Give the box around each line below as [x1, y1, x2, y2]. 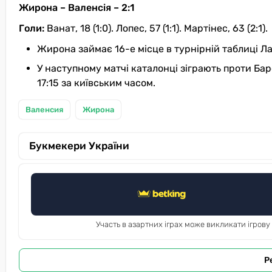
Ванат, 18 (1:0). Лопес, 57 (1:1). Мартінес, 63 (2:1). [47, 22, 268, 34]
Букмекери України [29, 139, 129, 152]
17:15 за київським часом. [37, 76, 155, 89]
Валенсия [25, 104, 63, 114]
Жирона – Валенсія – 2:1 [19, 1, 134, 13]
